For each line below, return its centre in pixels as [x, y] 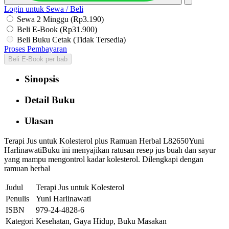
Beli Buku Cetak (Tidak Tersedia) [71, 39]
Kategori [20, 221]
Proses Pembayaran [36, 49]
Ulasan [39, 121]
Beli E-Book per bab [38, 59]
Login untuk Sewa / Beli [44, 9]
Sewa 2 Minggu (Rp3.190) [60, 19]
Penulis [17, 198]
